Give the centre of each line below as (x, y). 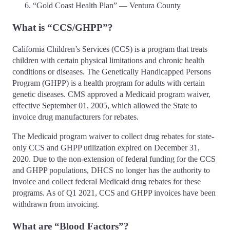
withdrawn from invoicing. (56, 204)
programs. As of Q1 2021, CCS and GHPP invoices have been (114, 193)
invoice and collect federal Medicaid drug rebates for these (107, 182)
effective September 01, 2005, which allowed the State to (105, 106)
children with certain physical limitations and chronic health (108, 61)
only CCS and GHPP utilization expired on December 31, (106, 148)
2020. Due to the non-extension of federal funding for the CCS (114, 159)
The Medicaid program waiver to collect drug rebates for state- (113, 137)
